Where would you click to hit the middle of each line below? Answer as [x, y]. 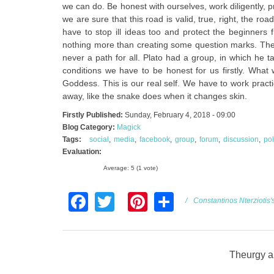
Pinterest [186, 200]
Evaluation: [83, 151]
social [99, 139]
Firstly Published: [94, 115]
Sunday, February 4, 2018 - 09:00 [180, 115]
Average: [117, 168]
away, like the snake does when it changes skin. [155, 96]
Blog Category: [90, 127]
